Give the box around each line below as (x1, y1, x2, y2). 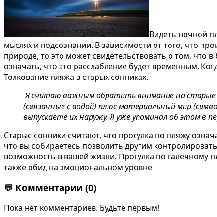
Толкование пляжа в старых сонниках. (4, 71, 148, 82)
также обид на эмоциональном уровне (4, 161, 156, 172)
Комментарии (13, 181, 85, 194)
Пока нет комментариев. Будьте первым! (4, 202, 159, 214)
